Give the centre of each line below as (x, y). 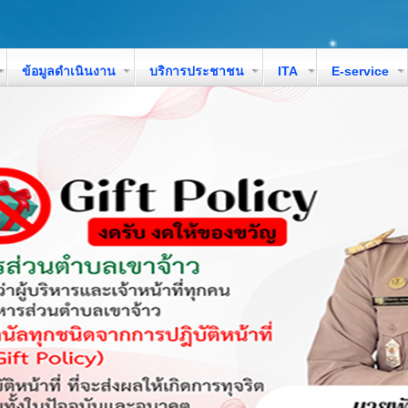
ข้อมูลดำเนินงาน (69, 71)
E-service (360, 71)
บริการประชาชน (197, 71)
